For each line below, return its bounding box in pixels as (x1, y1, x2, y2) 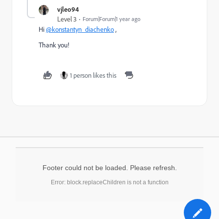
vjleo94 (57, 5, 79, 13)
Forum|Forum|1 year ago (83, 15, 140, 22)
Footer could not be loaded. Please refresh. (42, 164, 177, 172)
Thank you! (39, 41, 69, 49)
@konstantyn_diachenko (46, 25, 114, 34)
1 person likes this (70, 71, 116, 80)
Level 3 (57, 15, 77, 23)
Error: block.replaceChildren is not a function (50, 179, 169, 186)
